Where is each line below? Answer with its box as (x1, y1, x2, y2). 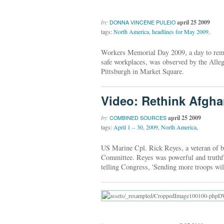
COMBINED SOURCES (109, 114, 166, 122)
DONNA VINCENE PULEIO (109, 18, 175, 26)
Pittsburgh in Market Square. (101, 66, 184, 76)
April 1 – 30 (113, 123, 143, 131)
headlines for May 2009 (152, 27, 208, 35)
